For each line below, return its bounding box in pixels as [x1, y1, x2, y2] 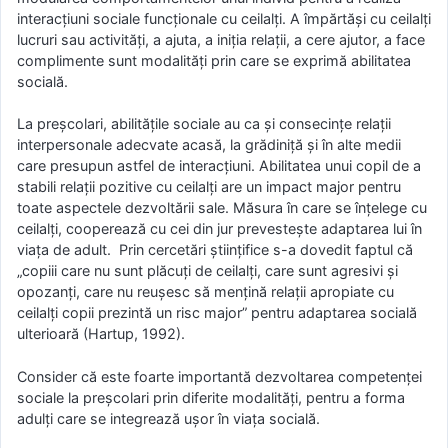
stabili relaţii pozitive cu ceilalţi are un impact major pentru [17, 178, 401, 196]
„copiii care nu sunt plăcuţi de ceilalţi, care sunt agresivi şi [17, 262, 398, 280]
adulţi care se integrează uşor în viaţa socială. [17, 409, 320, 427]
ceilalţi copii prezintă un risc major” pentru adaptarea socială [17, 304, 417, 322]
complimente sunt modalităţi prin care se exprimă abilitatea [17, 51, 411, 69]
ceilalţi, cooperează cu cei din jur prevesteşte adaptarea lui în [17, 220, 422, 238]
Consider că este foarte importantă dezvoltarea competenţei [17, 367, 422, 385]
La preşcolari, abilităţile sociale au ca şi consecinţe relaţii [17, 115, 391, 133]
